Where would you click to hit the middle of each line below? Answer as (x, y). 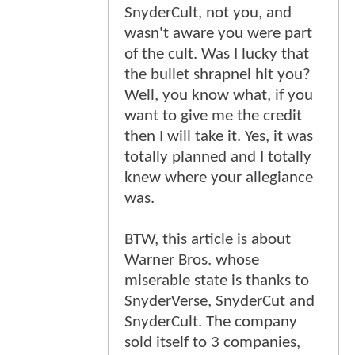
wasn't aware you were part (218, 34)
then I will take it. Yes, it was (219, 137)
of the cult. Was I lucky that (217, 55)
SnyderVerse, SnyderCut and (219, 302)
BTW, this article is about (208, 240)
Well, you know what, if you (219, 96)
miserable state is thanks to (217, 281)
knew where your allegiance (219, 178)
